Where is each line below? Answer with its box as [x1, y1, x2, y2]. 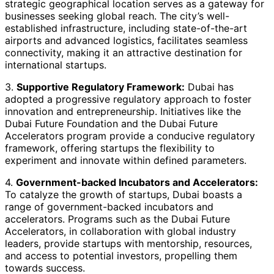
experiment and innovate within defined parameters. [5, 154, 246, 166]
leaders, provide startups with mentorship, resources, [5, 237, 252, 250]
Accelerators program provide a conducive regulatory [5, 129, 255, 142]
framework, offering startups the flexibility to [5, 141, 215, 154]
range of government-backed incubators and [5, 200, 213, 213]
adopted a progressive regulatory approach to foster [5, 92, 251, 105]
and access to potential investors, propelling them [5, 249, 237, 262]
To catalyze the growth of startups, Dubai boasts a [5, 188, 242, 201]
